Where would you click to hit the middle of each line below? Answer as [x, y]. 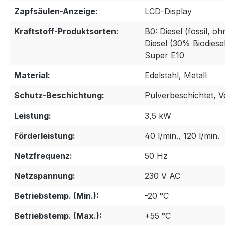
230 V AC [162, 176]
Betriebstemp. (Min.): [57, 196]
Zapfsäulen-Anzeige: [56, 11]
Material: [32, 76]
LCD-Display [168, 11]
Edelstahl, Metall [176, 76]
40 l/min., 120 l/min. [182, 136]
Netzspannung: [45, 176]
